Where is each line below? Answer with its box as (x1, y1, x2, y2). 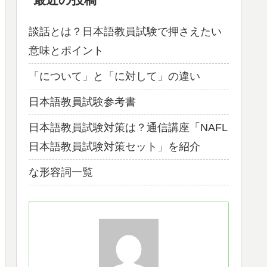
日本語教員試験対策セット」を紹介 (29, 141, 200, 153)
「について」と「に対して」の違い (29, 70, 200, 83)
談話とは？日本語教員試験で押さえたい (29, 26, 222, 38)
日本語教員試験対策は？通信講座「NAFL (29, 122, 228, 134)
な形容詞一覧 (29, 166, 93, 179)
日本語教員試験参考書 (29, 96, 136, 108)
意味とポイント (29, 45, 104, 57)
